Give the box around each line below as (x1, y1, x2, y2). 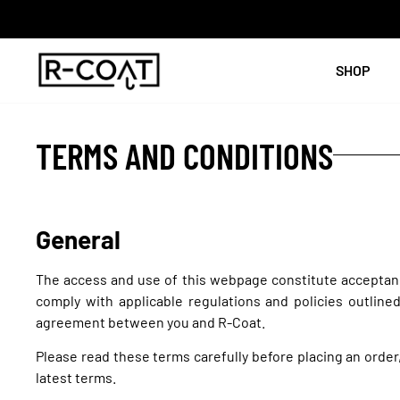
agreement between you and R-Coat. (36, 313, 266, 331)
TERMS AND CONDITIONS (36, 133, 334, 177)
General (36, 224, 121, 255)
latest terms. (36, 369, 117, 387)
